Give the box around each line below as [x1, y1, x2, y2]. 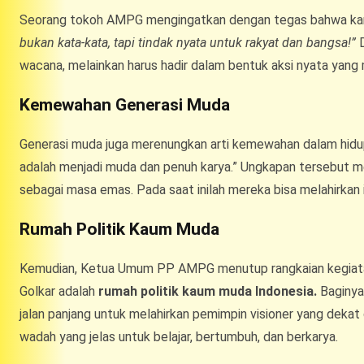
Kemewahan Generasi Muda [19, 94, 230, 115]
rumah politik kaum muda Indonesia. [98, 283, 317, 299]
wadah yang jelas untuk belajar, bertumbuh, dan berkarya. [19, 328, 338, 344]
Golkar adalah [19, 283, 98, 299]
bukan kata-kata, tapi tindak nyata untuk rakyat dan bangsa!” [19, 34, 356, 50]
